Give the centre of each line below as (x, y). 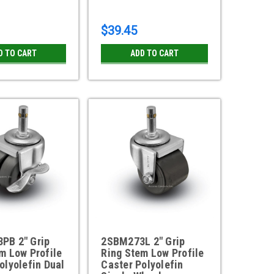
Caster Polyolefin (142, 265)
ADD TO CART (155, 54)
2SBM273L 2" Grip (143, 242)
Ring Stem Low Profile (153, 253)
